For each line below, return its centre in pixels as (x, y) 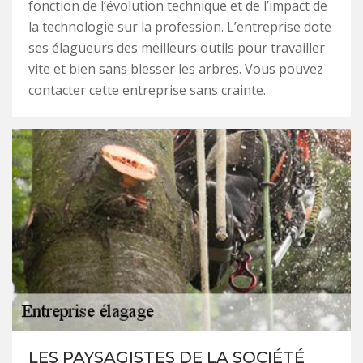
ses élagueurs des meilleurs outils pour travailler (177, 47)
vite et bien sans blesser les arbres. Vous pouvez (176, 68)
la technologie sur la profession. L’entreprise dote (180, 26)
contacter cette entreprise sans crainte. (147, 90)
